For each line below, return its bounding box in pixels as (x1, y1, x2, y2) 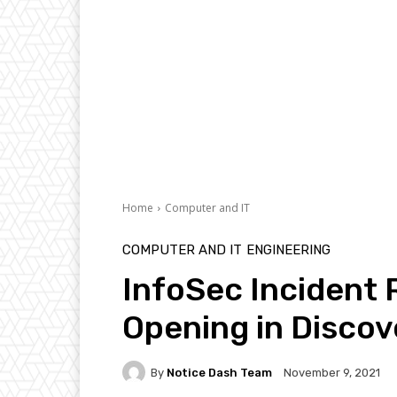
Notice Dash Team (167, 365, 272, 379)
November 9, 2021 (284, 366, 380, 380)
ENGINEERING (246, 242, 331, 259)
